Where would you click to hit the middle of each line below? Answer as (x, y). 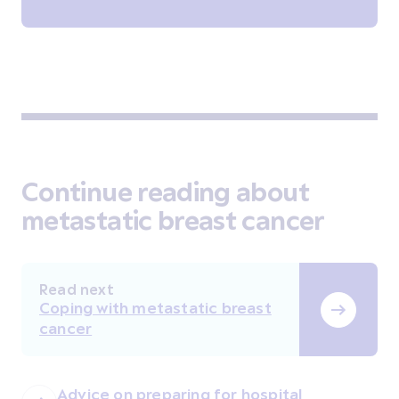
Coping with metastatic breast (155, 308)
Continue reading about (165, 191)
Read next (77, 289)
